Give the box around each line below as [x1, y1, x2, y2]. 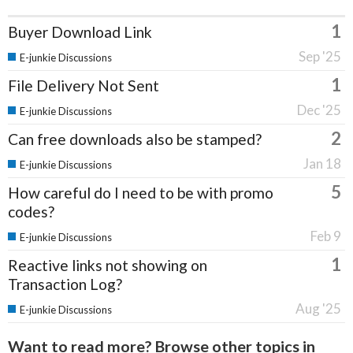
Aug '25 [295, 300, 341, 318]
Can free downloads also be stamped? [8, 130, 262, 149]
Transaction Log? [8, 275, 122, 294]
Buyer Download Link [8, 23, 152, 42]
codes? [8, 203, 54, 221]
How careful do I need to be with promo [8, 184, 273, 203]
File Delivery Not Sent [8, 76, 159, 95]
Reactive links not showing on [8, 256, 207, 275]
